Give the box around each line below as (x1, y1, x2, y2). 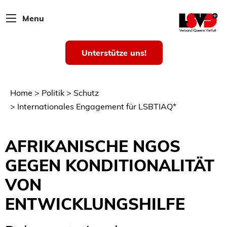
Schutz (73, 88, 99, 98)
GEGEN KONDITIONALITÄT (5, 155, 214, 175)
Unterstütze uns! (82, 48, 146, 58)
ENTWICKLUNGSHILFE (5, 193, 185, 214)
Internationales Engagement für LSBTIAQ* (17, 101, 176, 111)
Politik (42, 88, 64, 98)
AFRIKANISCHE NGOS (5, 135, 180, 156)
